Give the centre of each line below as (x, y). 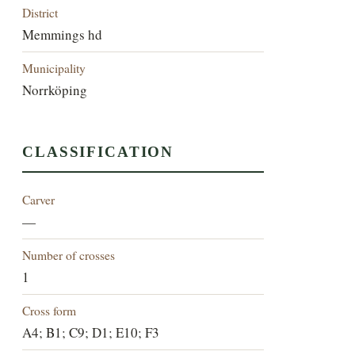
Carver (39, 200)
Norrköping (55, 90)
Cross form (50, 311)
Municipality (54, 67)
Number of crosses (69, 255)
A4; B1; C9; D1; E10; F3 (91, 333)
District (40, 12)
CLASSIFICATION (98, 152)
